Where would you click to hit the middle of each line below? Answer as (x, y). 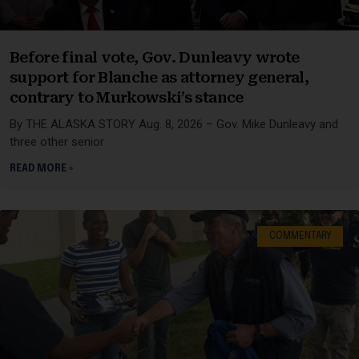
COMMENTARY (300, 236)
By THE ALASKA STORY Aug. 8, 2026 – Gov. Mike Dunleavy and (174, 124)
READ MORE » (41, 169)
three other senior (57, 141)
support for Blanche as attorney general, (159, 77)
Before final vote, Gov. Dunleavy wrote (155, 57)
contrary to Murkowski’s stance (127, 97)
